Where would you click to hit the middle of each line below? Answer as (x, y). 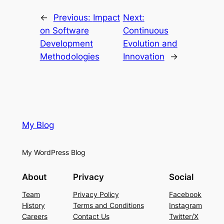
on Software (64, 30)
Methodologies (69, 56)
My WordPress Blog (53, 152)
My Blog (38, 125)
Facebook (185, 194)
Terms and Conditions (108, 205)
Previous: (73, 17)
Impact (106, 17)
